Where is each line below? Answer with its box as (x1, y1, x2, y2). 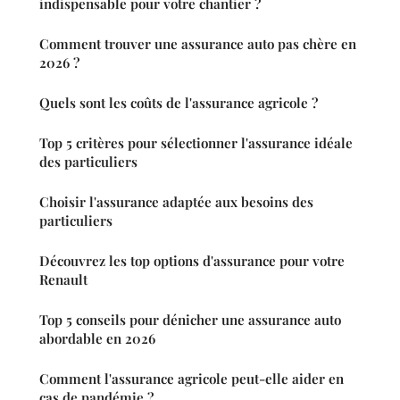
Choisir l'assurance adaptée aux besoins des (39, 193, 313, 212)
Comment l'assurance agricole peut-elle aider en (39, 370, 344, 388)
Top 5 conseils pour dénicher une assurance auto (39, 311, 341, 329)
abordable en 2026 (39, 329, 155, 348)
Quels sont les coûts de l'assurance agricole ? (39, 94, 318, 112)
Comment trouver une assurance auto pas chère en (39, 35, 356, 54)
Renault (39, 271, 87, 289)
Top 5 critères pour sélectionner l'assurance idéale (39, 134, 353, 153)
